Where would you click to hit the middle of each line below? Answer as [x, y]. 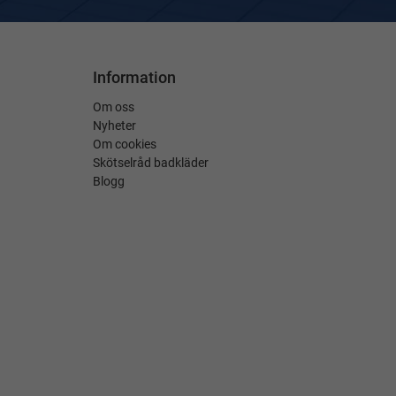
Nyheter [115, 125]
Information [135, 77]
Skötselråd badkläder [151, 162]
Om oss [114, 107]
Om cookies [125, 144]
